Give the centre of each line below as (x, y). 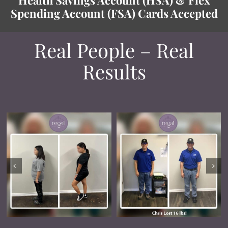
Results (114, 71)
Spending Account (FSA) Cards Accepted (114, 13)
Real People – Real (114, 50)
